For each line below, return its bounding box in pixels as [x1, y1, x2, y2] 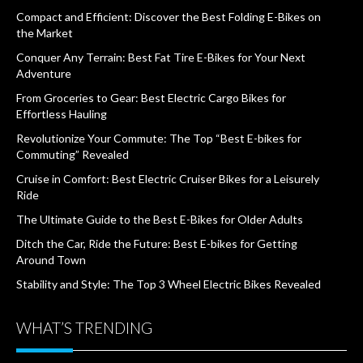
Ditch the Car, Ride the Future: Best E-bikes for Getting [16, 237, 297, 250]
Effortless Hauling [16, 107, 107, 121]
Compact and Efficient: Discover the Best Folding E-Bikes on [16, 10, 321, 23]
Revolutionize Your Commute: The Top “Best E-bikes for [16, 131, 301, 145]
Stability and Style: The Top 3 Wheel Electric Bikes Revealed [16, 277, 321, 291]
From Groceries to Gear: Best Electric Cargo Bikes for [16, 91, 286, 105]
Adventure [16, 66, 71, 80]
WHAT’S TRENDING [16, 318, 152, 337]
